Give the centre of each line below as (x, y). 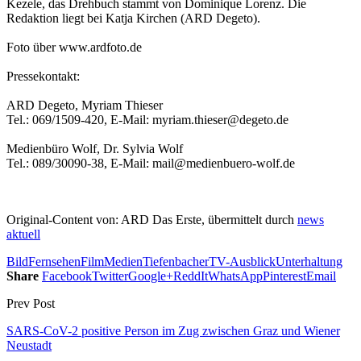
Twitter (110, 276)
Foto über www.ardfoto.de (74, 47)
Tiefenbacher (176, 261)
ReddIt (191, 276)
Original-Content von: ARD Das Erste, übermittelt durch (152, 219)
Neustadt (29, 345)
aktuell (23, 234)
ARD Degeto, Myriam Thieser (85, 105)
